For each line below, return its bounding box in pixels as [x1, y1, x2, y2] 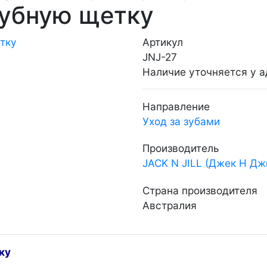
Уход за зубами [142, 114, 220, 128]
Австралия [142, 198, 197, 212]
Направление [142, 100, 210, 113]
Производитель [142, 142, 219, 155]
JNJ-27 [142, 50, 177, 63]
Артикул [142, 35, 183, 48]
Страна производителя [142, 184, 257, 197]
